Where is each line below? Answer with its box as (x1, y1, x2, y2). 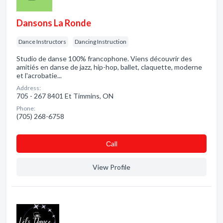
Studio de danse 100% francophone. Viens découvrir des (16, 54, 192, 63)
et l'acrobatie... (16, 71, 62, 80)
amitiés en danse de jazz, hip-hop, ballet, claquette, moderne (16, 63, 202, 71)
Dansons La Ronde (16, 17, 91, 28)
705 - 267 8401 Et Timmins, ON (16, 92, 113, 100)
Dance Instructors (18, 38, 66, 45)
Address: (16, 84, 41, 92)
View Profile (93, 163, 130, 171)
